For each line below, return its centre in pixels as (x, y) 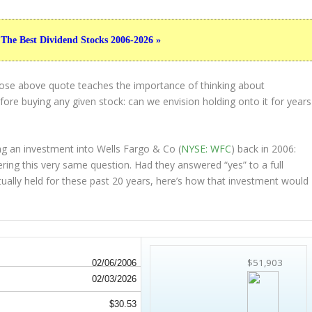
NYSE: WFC (206, 148)
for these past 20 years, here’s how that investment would (176, 180)
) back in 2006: (264, 148)
